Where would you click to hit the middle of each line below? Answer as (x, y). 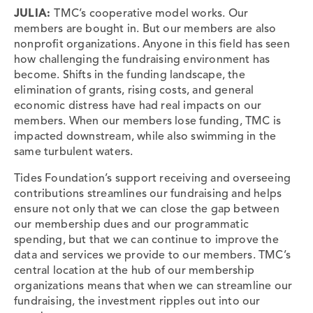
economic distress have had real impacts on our (138, 106)
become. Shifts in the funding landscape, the (130, 75)
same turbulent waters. (74, 152)
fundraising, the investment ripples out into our (137, 301)
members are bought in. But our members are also (145, 29)
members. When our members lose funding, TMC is (148, 121)
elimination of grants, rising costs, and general (134, 90)
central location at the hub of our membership (134, 271)
